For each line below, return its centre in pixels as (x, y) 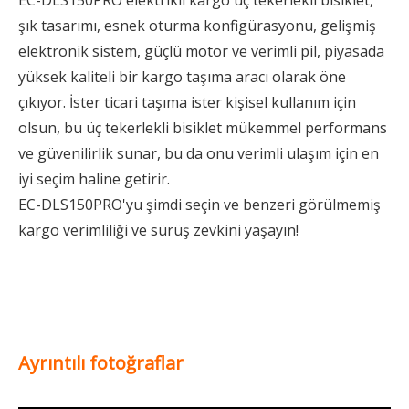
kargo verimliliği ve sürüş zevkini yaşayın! (158, 230)
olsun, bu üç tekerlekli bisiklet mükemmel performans (203, 128)
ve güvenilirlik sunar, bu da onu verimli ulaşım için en (199, 153)
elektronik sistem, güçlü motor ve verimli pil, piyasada (201, 51)
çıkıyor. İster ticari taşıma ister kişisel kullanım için (187, 102)
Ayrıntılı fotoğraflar (101, 363)
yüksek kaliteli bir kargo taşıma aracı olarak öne (182, 77)
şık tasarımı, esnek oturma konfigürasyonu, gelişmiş (197, 26)
